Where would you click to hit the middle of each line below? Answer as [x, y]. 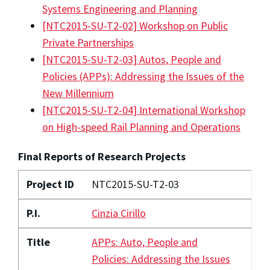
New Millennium [78, 93]
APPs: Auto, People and [144, 242]
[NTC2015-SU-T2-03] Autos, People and [132, 59]
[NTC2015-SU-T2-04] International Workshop [144, 110]
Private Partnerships [88, 42]
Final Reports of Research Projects [102, 157]
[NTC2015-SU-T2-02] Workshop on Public [135, 25]
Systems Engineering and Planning [120, 8]
